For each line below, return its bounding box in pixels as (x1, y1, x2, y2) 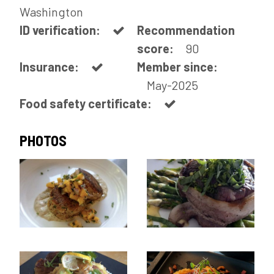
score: (137, 41, 176, 56)
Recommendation (137, 23, 235, 37)
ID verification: (20, 23, 103, 37)
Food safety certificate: (20, 96, 154, 111)
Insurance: (20, 59, 81, 74)
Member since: (137, 59, 218, 74)
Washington (20, 4, 83, 19)
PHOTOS (20, 131, 67, 149)
